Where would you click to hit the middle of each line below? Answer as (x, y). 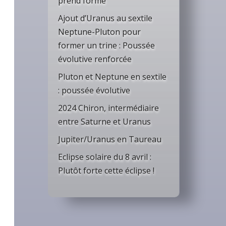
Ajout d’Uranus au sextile (105, 18)
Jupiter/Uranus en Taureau (109, 139)
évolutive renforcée (95, 59)
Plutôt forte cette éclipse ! (106, 170)
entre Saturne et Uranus (104, 121)
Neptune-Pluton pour (99, 32)
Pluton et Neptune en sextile (112, 76)
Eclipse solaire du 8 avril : (104, 157)
